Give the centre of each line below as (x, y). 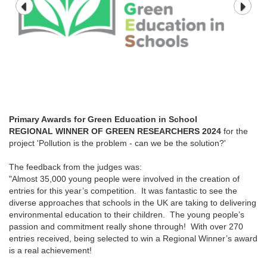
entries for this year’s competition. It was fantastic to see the (123, 190)
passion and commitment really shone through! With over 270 (126, 226)
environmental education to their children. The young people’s (127, 214)
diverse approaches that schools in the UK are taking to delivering (133, 202)
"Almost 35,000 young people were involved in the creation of (124, 178)
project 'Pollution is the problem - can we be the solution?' (117, 143)
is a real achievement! (52, 250)
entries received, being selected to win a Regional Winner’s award (133, 238)
